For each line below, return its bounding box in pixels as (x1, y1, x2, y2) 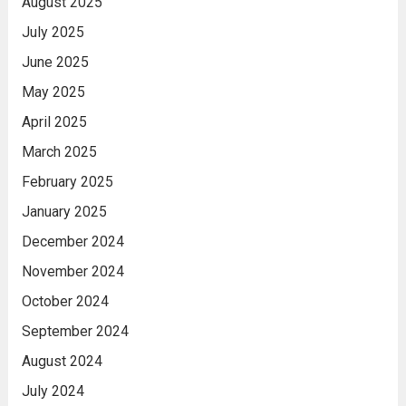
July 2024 (21, 382, 84, 401)
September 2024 (21, 323, 129, 341)
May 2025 (21, 83, 85, 101)
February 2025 (21, 173, 113, 191)
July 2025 (21, 24, 84, 42)
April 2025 (21, 113, 87, 131)
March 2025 (21, 143, 97, 161)
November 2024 (21, 263, 124, 281)
